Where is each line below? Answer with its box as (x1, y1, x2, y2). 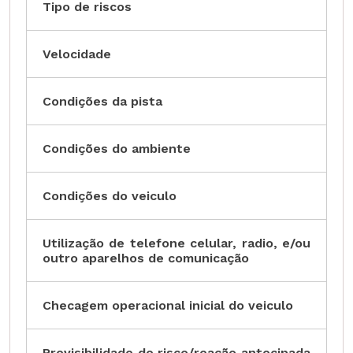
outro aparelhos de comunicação (43, 251, 249, 266)
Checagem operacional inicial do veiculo (43, 298, 293, 314)
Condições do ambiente (43, 141, 191, 157)
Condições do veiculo (43, 188, 176, 204)
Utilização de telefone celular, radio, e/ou (43, 236, 310, 251)
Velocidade (43, 46, 111, 62)
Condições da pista (43, 94, 162, 110)
